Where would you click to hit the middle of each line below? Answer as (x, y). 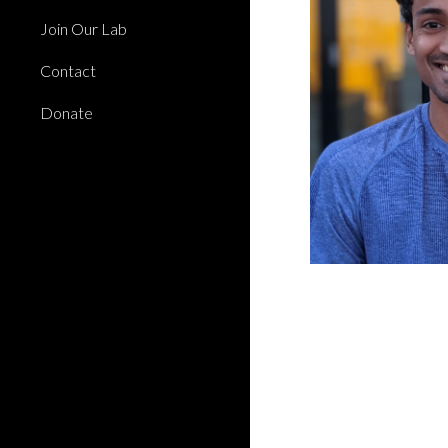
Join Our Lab (83, 28)
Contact (68, 70)
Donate (66, 112)
